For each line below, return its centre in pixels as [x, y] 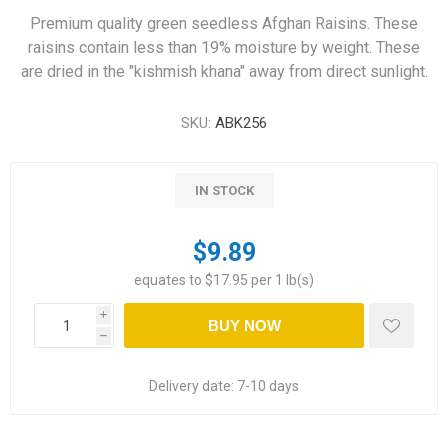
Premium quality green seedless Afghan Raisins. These [224, 23]
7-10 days [268, 386]
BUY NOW [244, 325]
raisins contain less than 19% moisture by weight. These [224, 47]
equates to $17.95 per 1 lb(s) [224, 280]
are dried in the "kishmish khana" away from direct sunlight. [224, 71]
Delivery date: [191, 386]
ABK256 [241, 123]
